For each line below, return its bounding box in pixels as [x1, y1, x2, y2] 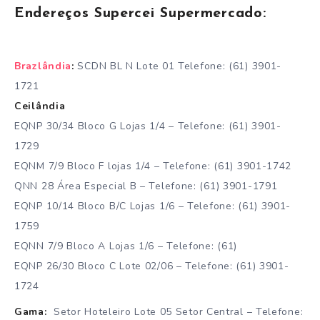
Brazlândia [14, 59, 71, 73]
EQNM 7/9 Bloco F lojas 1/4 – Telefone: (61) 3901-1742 [14, 159, 292, 173]
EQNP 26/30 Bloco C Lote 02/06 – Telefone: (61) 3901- [14, 259, 289, 273]
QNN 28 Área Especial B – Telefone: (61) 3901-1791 [14, 179, 278, 193]
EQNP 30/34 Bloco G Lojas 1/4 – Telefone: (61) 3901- [14, 119, 281, 133]
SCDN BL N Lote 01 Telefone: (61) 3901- [77, 59, 282, 73]
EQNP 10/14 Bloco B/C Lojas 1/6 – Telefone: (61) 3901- [14, 199, 291, 213]
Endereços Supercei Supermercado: [14, 6, 266, 21]
